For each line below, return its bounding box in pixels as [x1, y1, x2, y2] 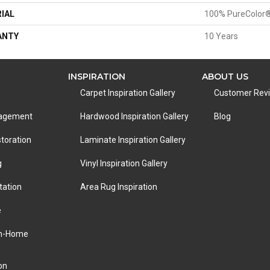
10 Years [204, 31, 238, 41]
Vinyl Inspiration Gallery [80, 159, 168, 168]
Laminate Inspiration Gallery [80, 135, 186, 145]
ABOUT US [202, 71, 249, 82]
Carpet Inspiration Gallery [80, 88, 175, 98]
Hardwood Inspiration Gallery [80, 111, 189, 121]
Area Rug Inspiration [80, 182, 157, 192]
